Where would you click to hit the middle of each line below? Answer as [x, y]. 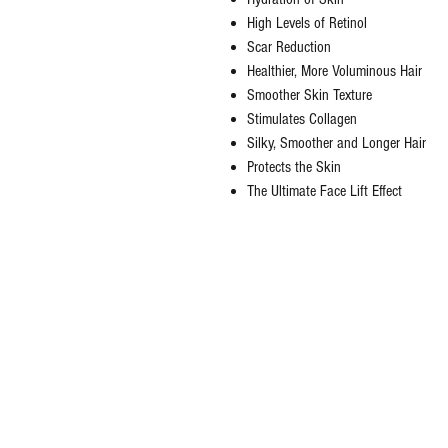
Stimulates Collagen [302, 119]
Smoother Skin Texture [309, 95]
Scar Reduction [289, 47]
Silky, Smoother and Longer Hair [336, 143]
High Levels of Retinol [307, 23]
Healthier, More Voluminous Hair [334, 71]
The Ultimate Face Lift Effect [324, 191]
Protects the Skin [294, 167]
